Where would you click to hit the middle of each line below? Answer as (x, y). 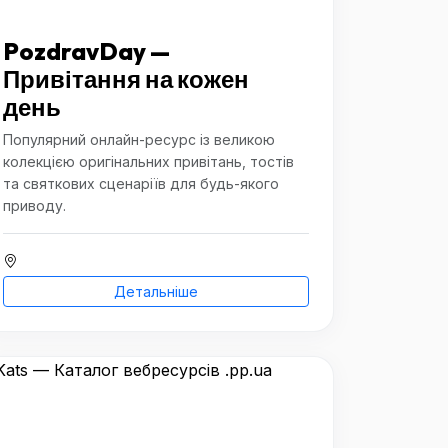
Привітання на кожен (126, 79)
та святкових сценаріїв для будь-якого (141, 183)
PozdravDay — (86, 51)
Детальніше (156, 291)
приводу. (34, 205)
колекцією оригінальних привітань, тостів (148, 161)
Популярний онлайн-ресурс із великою (139, 139)
